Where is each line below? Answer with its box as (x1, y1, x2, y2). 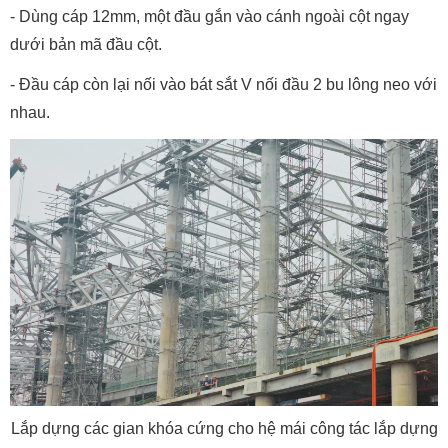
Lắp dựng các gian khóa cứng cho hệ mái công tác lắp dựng (10, 420, 438, 437)
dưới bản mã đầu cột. (10, 35, 162, 53)
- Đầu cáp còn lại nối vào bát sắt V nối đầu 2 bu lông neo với (10, 75, 437, 93)
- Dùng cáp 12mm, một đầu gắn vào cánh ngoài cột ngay (10, 7, 409, 25)
